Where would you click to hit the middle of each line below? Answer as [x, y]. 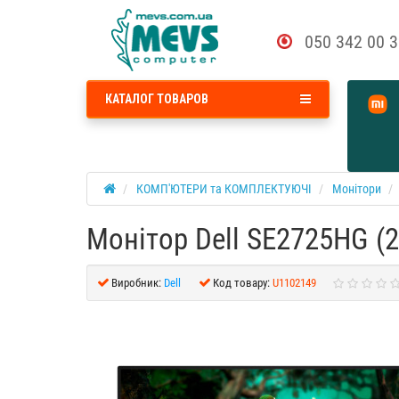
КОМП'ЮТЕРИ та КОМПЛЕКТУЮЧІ [224, 189]
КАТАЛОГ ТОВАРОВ [157, 99]
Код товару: [241, 283]
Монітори [357, 189]
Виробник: [136, 283]
